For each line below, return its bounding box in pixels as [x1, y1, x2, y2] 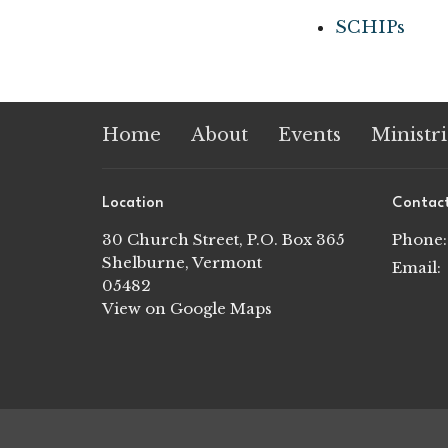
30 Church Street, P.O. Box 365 [102, 229, 345, 249]
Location [102, 196, 164, 211]
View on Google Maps [102, 298, 272, 318]
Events [278, 124, 341, 146]
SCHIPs [335, 17, 406, 38]
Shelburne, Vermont [102, 252, 262, 272]
